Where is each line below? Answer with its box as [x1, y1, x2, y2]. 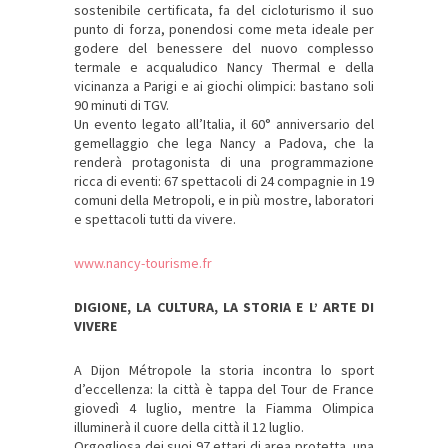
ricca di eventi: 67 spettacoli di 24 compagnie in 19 [74, 172, 374, 191]
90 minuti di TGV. [74, 96, 169, 115]
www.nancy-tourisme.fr [74, 254, 212, 273]
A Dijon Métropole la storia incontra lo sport [74, 361, 374, 380]
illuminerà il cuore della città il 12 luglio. [74, 418, 304, 437]
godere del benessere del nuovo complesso [74, 39, 374, 58]
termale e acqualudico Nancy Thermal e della [74, 58, 374, 77]
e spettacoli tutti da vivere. [74, 210, 236, 229]
